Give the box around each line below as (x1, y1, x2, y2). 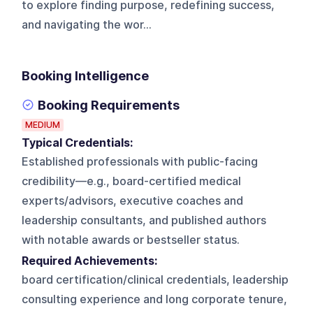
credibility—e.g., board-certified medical (22, 174, 242, 188)
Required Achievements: (22, 254, 163, 268)
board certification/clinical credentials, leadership (22, 272, 289, 286)
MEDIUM (25, 119, 61, 130)
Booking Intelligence (22, 68, 150, 83)
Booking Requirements (38, 97, 180, 112)
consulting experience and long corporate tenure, (22, 292, 288, 306)
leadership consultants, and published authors (22, 213, 267, 227)
